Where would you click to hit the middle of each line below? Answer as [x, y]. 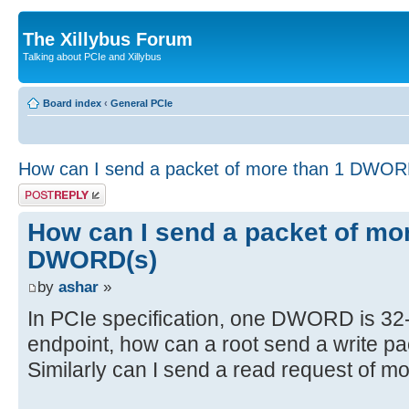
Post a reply [45, 189]
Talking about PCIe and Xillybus [92, 57]
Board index [72, 103]
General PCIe [142, 103]
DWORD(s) [92, 259]
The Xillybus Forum [108, 39]
